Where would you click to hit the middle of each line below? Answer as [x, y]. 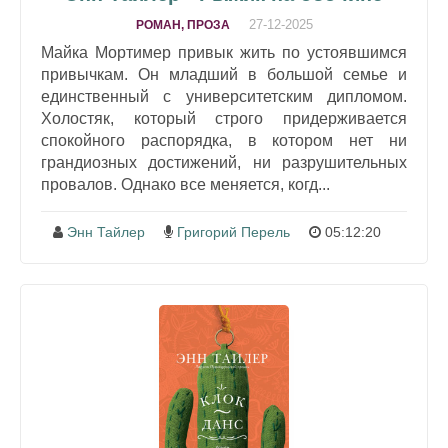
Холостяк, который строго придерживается [224, 118]
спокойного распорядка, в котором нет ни [224, 140]
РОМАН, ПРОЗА [182, 25]
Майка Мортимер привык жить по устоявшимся [224, 52]
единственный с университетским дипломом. [224, 96]
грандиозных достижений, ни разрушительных [224, 162]
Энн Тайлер [105, 232]
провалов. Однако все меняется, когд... [185, 184]
